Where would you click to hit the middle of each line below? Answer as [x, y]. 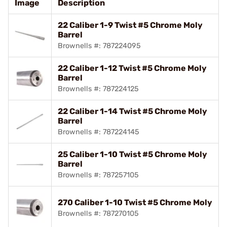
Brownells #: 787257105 [98, 175]
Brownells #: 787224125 [98, 89]
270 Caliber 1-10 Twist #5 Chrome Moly [135, 202]
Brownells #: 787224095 [99, 46]
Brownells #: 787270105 [98, 213]
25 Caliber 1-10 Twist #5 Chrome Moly [133, 154]
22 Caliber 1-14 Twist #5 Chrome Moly [133, 111]
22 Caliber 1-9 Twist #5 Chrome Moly [130, 25]
